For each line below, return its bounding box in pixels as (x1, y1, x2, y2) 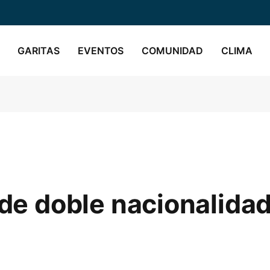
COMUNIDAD (142, 44, 203, 57)
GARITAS (17, 44, 60, 57)
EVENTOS (78, 44, 124, 57)
